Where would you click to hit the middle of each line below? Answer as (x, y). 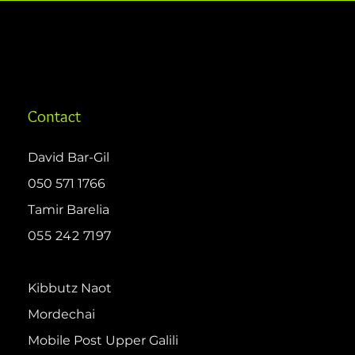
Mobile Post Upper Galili (103, 341)
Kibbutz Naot (70, 288)
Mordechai (61, 315)
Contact (54, 116)
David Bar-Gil (69, 158)
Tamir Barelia (69, 210)
